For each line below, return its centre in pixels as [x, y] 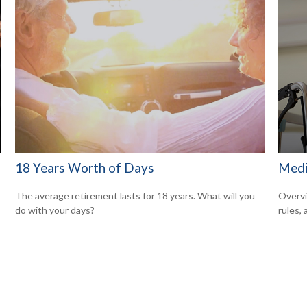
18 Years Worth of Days [85, 168]
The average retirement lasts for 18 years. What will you [135, 195]
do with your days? [55, 210]
